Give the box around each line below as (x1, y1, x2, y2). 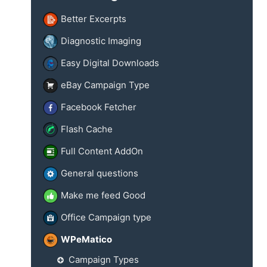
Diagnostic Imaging (61, 35, 141, 47)
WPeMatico (61, 234, 112, 246)
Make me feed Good (61, 190, 145, 201)
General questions (61, 167, 138, 179)
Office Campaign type (61, 212, 151, 223)
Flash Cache (61, 123, 113, 135)
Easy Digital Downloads (61, 57, 159, 69)
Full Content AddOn (61, 145, 143, 157)
